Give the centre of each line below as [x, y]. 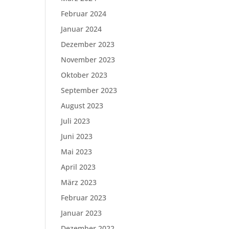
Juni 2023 [77, 136]
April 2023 [78, 167]
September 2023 [89, 90]
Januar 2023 [82, 213]
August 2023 [82, 106]
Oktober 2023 [84, 75]
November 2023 [88, 60]
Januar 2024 [82, 29]
